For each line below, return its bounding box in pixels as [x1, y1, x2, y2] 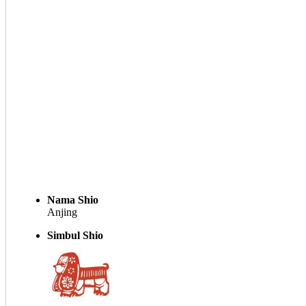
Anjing [47, 206, 77, 218]
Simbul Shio [47, 229, 103, 241]
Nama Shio [47, 194, 98, 206]
